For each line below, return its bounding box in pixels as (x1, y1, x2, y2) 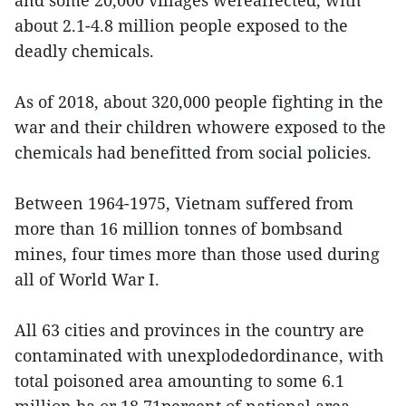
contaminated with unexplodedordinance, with (14, 343, 383, 366)
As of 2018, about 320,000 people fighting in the (14, 90, 383, 112)
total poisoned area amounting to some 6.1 (14, 369, 344, 391)
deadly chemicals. (14, 39, 154, 62)
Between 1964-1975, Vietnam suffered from (14, 191, 353, 214)
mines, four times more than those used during (14, 242, 380, 265)
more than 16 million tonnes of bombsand (14, 217, 343, 239)
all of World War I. (14, 267, 159, 290)
